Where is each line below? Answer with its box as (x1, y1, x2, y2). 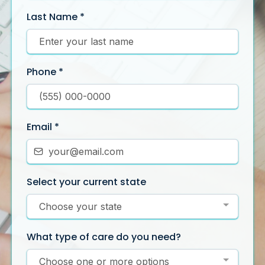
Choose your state (39, 200, 122, 212)
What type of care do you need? (27, 230, 181, 244)
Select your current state (27, 174, 146, 189)
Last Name (27, 9, 80, 24)
